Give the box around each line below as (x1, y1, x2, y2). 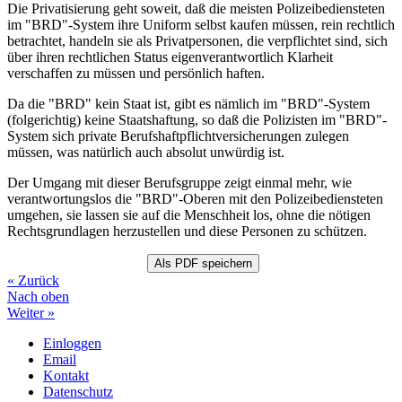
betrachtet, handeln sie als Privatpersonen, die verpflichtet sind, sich (7, 32, 388, 48)
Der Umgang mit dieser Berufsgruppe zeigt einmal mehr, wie (7, 174, 352, 190)
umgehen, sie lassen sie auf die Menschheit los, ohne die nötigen (7, 206, 371, 223)
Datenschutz (43, 383, 113, 399)
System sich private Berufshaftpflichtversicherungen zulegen (7, 127, 349, 144)
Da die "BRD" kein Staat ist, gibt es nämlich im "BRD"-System (7, 95, 370, 111)
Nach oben (7, 288, 69, 304)
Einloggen (43, 335, 101, 351)
